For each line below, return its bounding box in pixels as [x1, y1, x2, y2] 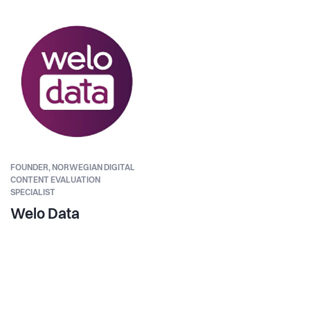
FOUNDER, [10, 164, 52, 173]
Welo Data [10, 208, 80, 223]
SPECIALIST [10, 189, 55, 198]
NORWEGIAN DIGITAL [52, 164, 135, 173]
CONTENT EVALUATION [10, 176, 100, 185]
